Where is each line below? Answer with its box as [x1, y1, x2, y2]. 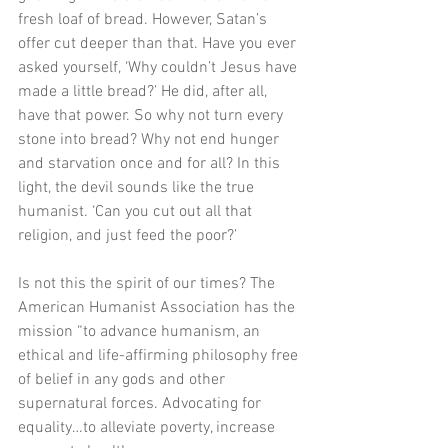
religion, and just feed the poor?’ [18, 226, 237, 247]
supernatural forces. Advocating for [18, 394, 265, 415]
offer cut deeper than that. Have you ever [18, 34, 300, 55]
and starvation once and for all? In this [18, 154, 284, 175]
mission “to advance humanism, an [18, 322, 264, 343]
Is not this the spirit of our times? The [18, 274, 279, 295]
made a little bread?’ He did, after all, [18, 82, 271, 103]
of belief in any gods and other [18, 370, 229, 391]
